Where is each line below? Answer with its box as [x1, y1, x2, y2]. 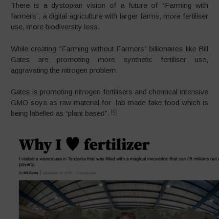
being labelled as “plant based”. [11, 109, 111, 118]
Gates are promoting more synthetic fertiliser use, [11, 55, 208, 64]
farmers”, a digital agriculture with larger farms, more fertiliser [11, 12, 208, 21]
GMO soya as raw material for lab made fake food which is [11, 98, 208, 107]
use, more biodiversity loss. [11, 22, 100, 31]
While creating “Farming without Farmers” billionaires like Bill [11, 44, 208, 53]
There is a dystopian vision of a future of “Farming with [11, 1, 208, 10]
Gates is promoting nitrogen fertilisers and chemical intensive [11, 88, 208, 96]
